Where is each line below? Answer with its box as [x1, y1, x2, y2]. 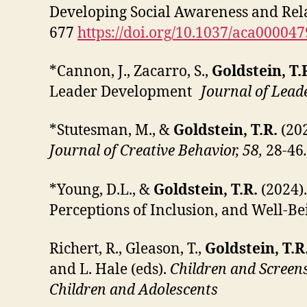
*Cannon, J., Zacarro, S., [49, 62, 212, 81]
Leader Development [49, 83, 197, 101]
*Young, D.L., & [49, 180, 153, 199]
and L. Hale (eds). [49, 260, 170, 279]
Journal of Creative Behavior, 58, [49, 142, 266, 161]
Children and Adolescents [49, 280, 218, 299]
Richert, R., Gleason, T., [49, 239, 205, 258]
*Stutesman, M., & [49, 121, 173, 140]
